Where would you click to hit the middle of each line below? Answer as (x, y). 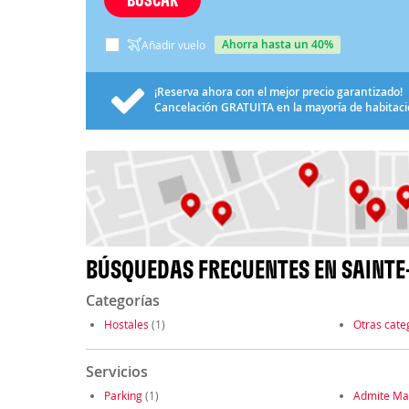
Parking (123, 396)
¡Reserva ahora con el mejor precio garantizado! (278, 91)
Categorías (122, 301)
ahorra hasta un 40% (281, 44)
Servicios (116, 372)
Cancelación (187, 107)
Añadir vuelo (173, 44)
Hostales (126, 325)
